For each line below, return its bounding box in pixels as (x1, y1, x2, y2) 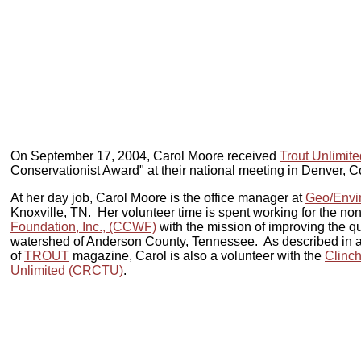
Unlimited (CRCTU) (10, 263, 123, 277)
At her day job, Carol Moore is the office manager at (10, 190, 305, 205)
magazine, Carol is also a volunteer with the (69, 248, 325, 263)
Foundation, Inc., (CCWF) (10, 219, 156, 234)
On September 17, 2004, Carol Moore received (10, 148, 280, 163)
